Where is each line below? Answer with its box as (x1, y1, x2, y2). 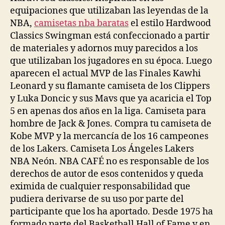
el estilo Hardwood (129, 18, 211, 29)
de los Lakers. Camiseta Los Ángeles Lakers (10, 143, 194, 155)
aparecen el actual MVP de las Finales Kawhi (10, 68, 201, 79)
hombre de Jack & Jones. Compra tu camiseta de (10, 118, 211, 130)
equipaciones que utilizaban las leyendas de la (10, 5, 208, 17)
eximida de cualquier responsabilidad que (10, 181, 190, 192)
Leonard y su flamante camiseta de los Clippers (10, 80, 210, 92)
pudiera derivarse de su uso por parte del (10, 193, 184, 205)
